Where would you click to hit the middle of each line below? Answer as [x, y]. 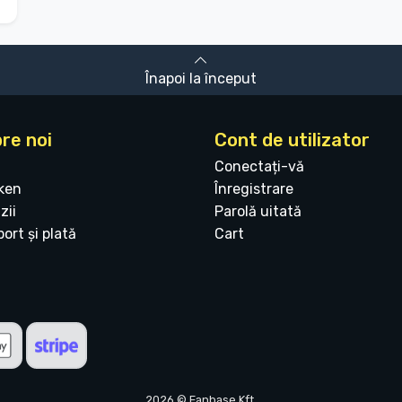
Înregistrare [254, 189]
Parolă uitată [258, 212]
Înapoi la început [201, 79]
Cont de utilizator [292, 140]
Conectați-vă [259, 167]
